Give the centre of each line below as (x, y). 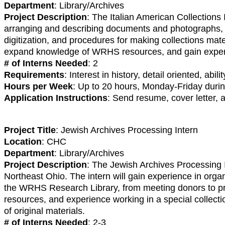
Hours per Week (38, 86)
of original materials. (44, 211)
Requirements (34, 75)
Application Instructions (56, 98)
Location (23, 141)
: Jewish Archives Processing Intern (127, 130)
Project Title (30, 130)
